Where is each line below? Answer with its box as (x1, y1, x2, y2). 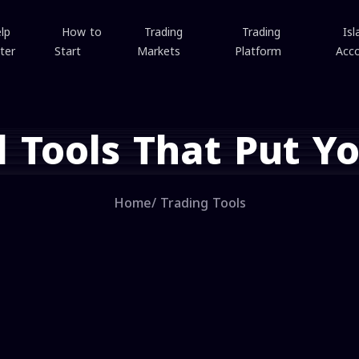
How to (62, 22, 103, 43)
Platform (235, 41, 282, 63)
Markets (137, 41, 181, 63)
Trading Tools (159, 191, 246, 216)
